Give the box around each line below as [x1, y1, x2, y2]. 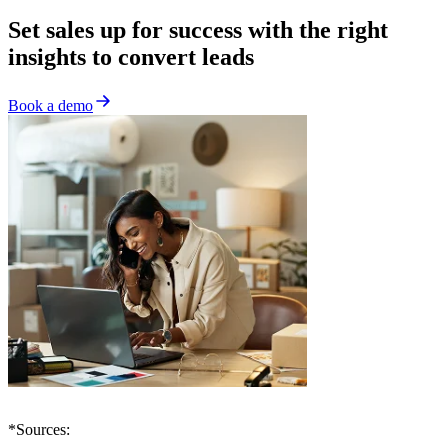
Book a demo [8, 96, 93, 114]
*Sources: [8, 421, 70, 439]
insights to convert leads [8, 44, 254, 71]
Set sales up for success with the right [8, 17, 388, 44]
